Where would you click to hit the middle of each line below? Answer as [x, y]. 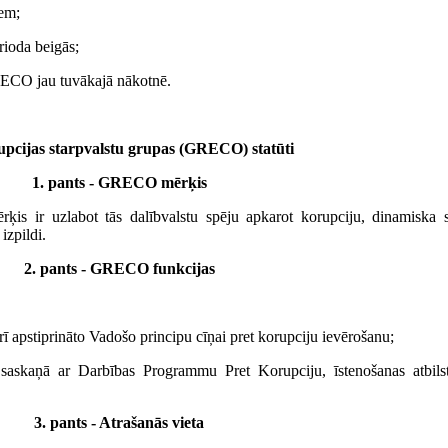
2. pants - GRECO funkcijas [119, 269]
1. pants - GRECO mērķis [119, 183]
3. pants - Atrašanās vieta [119, 423]
